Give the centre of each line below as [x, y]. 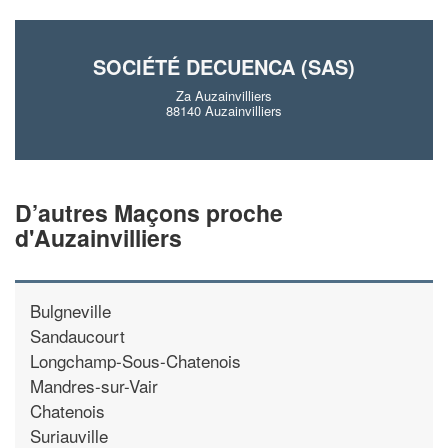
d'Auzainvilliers [98, 237]
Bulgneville [70, 310]
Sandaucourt [77, 335]
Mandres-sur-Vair [94, 385]
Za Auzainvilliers [224, 95]
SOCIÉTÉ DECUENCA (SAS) [224, 66]
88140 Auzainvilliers [224, 110]
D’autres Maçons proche [149, 212]
